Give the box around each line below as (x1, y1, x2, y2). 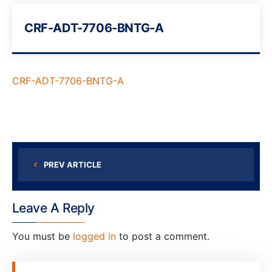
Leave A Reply (12, 200, 95, 216)
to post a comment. (116, 230, 209, 242)
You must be (12, 230, 73, 242)
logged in (73, 230, 116, 242)
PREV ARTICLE (44, 160, 101, 169)
